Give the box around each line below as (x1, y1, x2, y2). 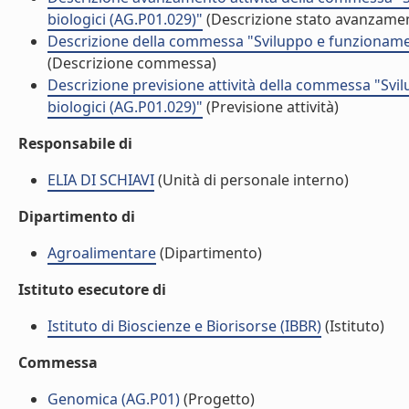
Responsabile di (18, 133, 132, 153)
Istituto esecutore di (18, 279, 166, 299)
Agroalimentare (47, 243, 156, 263)
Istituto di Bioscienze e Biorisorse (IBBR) (47, 316, 321, 336)
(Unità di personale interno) (154, 170, 349, 190)
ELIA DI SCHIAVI (47, 170, 154, 190)
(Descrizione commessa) (47, 53, 216, 73)
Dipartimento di (18, 206, 135, 226)
